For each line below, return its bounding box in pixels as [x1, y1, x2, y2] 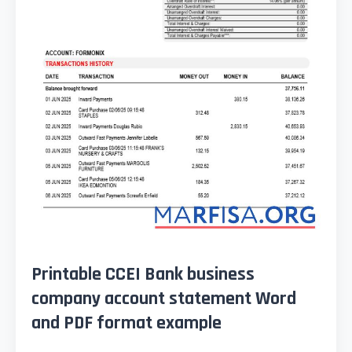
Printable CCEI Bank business [31, 262, 255, 287]
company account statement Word [31, 287, 296, 311]
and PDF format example [31, 311, 222, 335]
